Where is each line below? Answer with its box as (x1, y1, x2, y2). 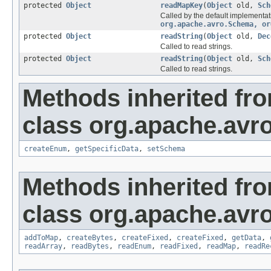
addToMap (24, 233, 58, 243)
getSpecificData (75, 145, 139, 154)
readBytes (71, 242, 109, 251)
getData (232, 233, 261, 243)
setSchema (147, 145, 185, 154)
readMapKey (160, 1, 203, 10)
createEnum (24, 145, 67, 154)
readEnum (117, 242, 151, 251)
